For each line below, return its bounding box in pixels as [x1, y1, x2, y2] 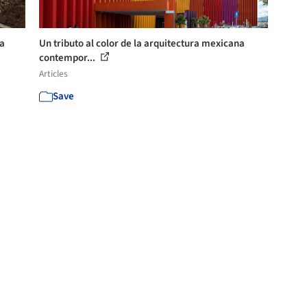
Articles [39, 66, 69, 80]
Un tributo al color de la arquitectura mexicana [39, 36, 245, 51]
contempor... [39, 50, 98, 65]
